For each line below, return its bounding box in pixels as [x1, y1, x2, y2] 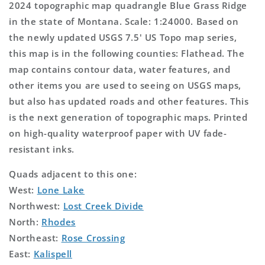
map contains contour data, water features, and [9, 63, 231, 75]
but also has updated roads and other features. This [9, 95, 249, 107]
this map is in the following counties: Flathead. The [9, 47, 245, 59]
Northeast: [9, 231, 62, 244]
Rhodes [41, 215, 76, 228]
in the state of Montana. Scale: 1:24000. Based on [9, 15, 239, 27]
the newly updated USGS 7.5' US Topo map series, [9, 31, 237, 43]
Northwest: [9, 199, 63, 212]
